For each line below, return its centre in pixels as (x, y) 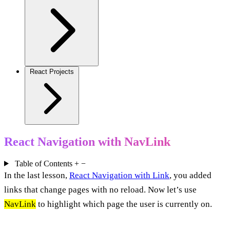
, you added (190, 175)
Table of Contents (43, 163)
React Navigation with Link (119, 175)
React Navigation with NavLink (87, 141)
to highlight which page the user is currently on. (124, 204)
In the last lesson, (37, 175)
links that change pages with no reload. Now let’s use (100, 189)
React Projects (52, 72)
